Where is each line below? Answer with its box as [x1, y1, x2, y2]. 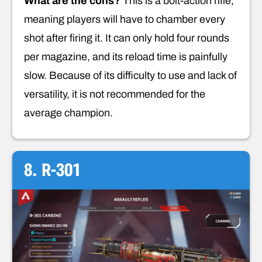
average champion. [24, 106, 113, 119]
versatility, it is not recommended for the [24, 88, 205, 100]
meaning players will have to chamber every [24, 13, 225, 25]
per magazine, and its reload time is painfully [24, 50, 227, 63]
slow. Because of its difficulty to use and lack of [24, 69, 237, 81]
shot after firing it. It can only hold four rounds [24, 32, 229, 44]
